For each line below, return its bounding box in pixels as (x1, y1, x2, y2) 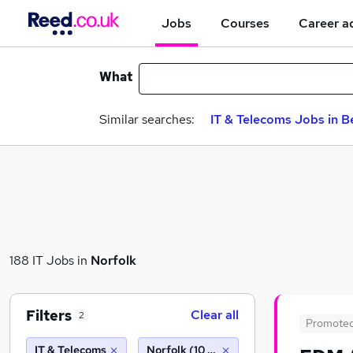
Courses (221, 14, 269, 32)
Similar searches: (99, 111, 195, 128)
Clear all (191, 307, 239, 323)
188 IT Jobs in (9, 251, 91, 269)
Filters (26, 306, 72, 325)
